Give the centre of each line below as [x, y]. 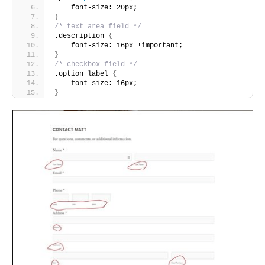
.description [81, 36]
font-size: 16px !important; [119, 45]
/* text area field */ [98, 26]
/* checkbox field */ [96, 64]
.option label [83, 74]
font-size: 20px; [96, 7]
